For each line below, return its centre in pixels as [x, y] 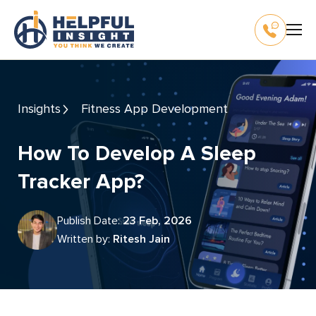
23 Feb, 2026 [157, 221]
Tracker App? [81, 182]
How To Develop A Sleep [25, 153]
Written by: [90, 239]
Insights [41, 109]
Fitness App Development [158, 109]
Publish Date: [93, 221]
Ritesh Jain [141, 239]
